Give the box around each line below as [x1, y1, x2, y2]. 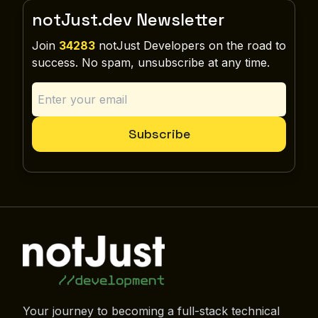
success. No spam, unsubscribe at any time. [32, 55, 270, 70]
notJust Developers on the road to [95, 38, 286, 53]
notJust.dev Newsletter [32, 8, 224, 31]
